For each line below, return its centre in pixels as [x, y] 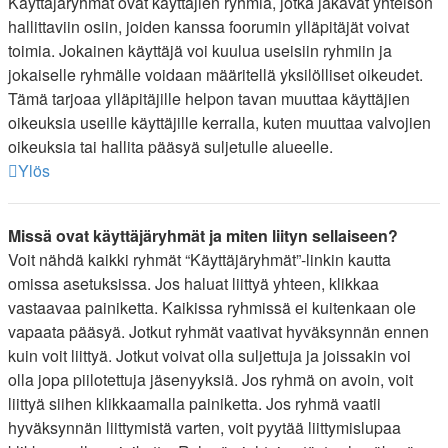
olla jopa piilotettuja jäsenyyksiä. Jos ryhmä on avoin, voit [210, 379]
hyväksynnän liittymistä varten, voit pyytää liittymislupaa [204, 427]
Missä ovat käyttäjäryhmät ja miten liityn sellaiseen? [203, 235]
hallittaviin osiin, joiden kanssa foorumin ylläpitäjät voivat [208, 26]
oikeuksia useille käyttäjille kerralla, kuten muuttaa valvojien [219, 122]
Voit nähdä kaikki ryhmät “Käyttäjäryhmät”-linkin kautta [199, 259]
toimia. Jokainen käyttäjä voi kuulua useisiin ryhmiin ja [200, 50]
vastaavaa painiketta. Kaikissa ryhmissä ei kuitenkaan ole [212, 307]
